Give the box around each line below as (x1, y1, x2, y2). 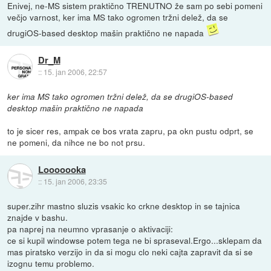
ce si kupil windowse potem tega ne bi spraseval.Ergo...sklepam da (7, 234, 263, 247)
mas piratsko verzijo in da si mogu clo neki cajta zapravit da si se (7, 246, 253, 258)
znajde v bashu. (7, 211, 68, 224)
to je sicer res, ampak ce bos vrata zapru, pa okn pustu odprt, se (7, 125, 254, 137)
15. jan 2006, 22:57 (43, 67, 107, 77)
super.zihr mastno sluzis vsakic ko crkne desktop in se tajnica (7, 200, 241, 212)
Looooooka (38, 163, 86, 177)
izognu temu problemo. (7, 257, 95, 270)
